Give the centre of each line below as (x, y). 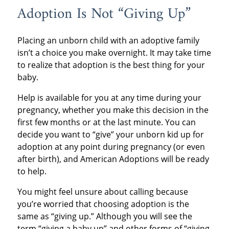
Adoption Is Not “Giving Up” (104, 15)
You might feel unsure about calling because (102, 191)
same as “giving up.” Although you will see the (105, 216)
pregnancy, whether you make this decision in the (113, 110)
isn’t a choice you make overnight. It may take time (114, 52)
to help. (32, 171)
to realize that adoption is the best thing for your (111, 65)
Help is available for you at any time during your (109, 97)
